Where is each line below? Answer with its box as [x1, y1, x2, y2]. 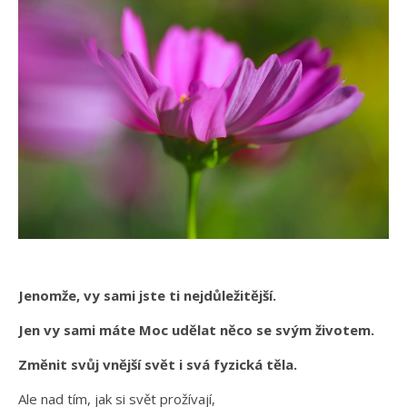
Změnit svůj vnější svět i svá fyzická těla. [18, 355, 297, 374]
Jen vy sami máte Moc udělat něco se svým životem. [18, 321, 378, 340]
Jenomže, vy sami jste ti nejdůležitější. [18, 286, 276, 305]
